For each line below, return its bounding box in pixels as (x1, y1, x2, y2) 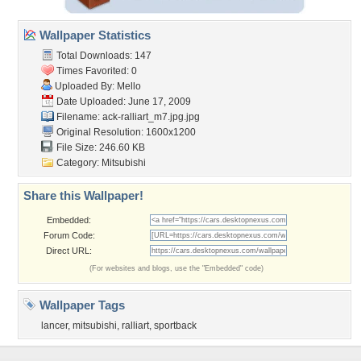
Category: (54, 157, 102, 168)
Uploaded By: (52, 81, 117, 92)
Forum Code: (43, 230, 95, 240)
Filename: (54, 111, 102, 122)
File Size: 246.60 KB (54, 142, 145, 153)
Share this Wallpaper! (23, 189, 143, 202)
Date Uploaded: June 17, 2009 (54, 96, 191, 107)
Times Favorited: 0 (54, 65, 137, 77)
